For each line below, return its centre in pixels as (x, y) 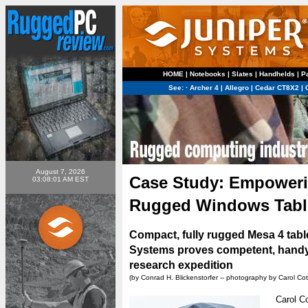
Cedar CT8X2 (277, 88)
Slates (242, 74)
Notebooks (207, 74)
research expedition (181, 265)
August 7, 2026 (60, 172)
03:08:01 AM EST (60, 179)
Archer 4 (203, 88)
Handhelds (277, 74)
